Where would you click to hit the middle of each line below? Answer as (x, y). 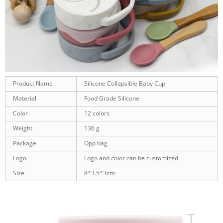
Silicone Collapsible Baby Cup (125, 83)
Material (25, 98)
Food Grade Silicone (112, 98)
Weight (23, 128)
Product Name (33, 83)
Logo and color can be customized (131, 158)
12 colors (97, 113)
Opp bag (96, 143)
